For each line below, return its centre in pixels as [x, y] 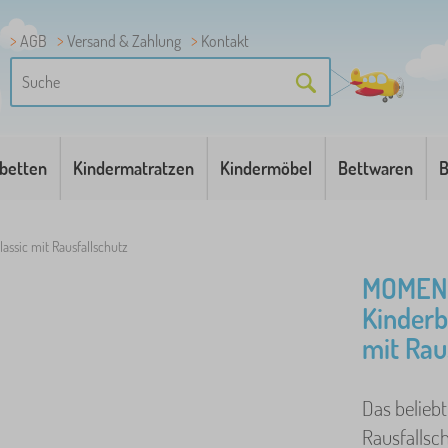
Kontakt [225, 41]
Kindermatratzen [134, 168]
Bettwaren [375, 168]
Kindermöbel [265, 168]
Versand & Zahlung [124, 41]
